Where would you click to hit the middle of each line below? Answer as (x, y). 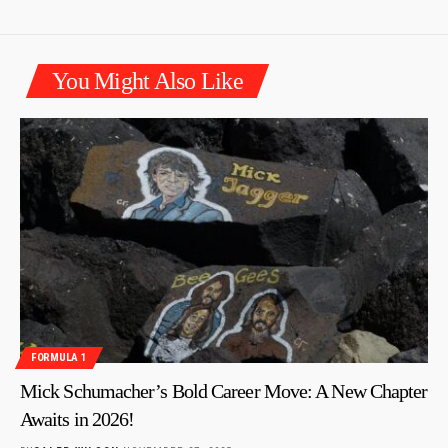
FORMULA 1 (59, 358)
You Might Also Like (147, 80)
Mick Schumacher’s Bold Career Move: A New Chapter (224, 390)
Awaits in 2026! (77, 418)
